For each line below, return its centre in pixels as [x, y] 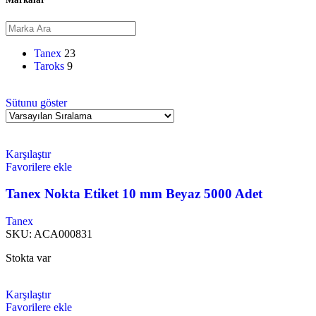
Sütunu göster [36, 102]
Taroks [49, 66]
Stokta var [28, 258]
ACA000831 [63, 234]
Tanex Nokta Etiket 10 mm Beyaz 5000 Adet [134, 194]
